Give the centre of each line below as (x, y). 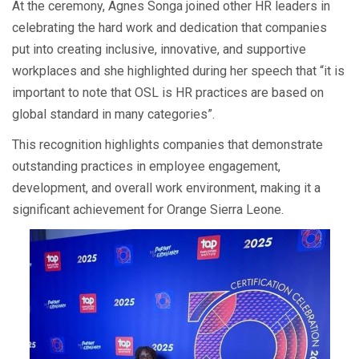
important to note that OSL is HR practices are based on (168, 92)
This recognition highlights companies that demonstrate (167, 144)
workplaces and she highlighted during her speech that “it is (178, 71)
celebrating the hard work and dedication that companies (169, 27)
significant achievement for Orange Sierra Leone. (148, 209)
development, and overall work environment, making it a (166, 188)
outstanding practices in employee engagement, (146, 166)
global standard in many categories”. (113, 114)
